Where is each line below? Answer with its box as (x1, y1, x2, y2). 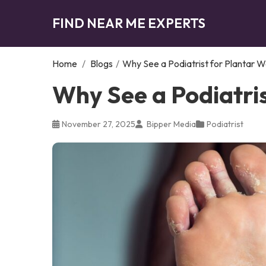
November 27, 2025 (62, 118, 135, 129)
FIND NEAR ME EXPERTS (52, 14, 205, 31)
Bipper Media (145, 118, 196, 129)
